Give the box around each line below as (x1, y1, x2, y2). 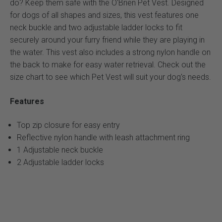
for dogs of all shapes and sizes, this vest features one (10, 10, 199, 20)
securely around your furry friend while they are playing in (10, 35, 205, 45)
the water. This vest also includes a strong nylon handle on (10, 48, 211, 57)
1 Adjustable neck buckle (17, 145, 103, 155)
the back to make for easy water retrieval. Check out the (10, 60, 206, 70)
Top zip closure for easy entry (17, 120, 120, 130)
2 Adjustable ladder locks (17, 158, 104, 167)
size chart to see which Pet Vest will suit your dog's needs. (10, 72, 211, 82)
